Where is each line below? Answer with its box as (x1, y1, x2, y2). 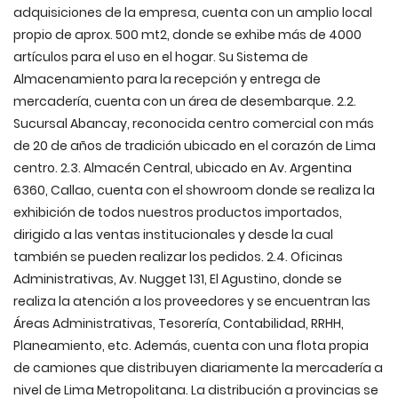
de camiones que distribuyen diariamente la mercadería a (13, 359, 383, 377)
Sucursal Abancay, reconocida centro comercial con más (13, 115, 374, 132)
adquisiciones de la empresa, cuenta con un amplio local (13, 4, 372, 21)
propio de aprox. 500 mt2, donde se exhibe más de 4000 (13, 26, 362, 44)
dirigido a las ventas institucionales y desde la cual (13, 226, 333, 243)
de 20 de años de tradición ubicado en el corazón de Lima (13, 137, 376, 155)
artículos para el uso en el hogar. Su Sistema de (13, 48, 308, 66)
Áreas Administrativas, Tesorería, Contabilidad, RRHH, (13, 314, 344, 332)
